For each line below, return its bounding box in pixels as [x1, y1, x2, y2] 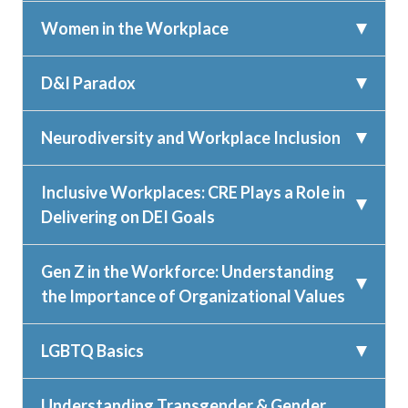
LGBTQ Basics [41, 341, 144, 362]
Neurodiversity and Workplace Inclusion [41, 127, 341, 148]
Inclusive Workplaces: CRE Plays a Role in [41, 182, 345, 203]
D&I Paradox [41, 73, 136, 94]
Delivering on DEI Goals [41, 207, 215, 228]
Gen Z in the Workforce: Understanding [41, 261, 334, 282]
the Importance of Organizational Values [41, 286, 345, 307]
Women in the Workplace [41, 18, 229, 39]
